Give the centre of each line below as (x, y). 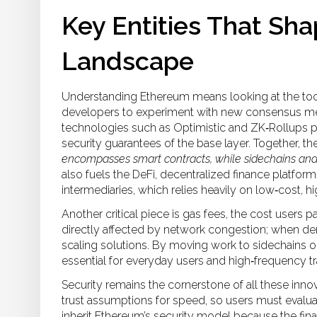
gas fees (204, 214)
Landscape (128, 61)
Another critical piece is (122, 214)
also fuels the (97, 174)
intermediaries (97, 190)
